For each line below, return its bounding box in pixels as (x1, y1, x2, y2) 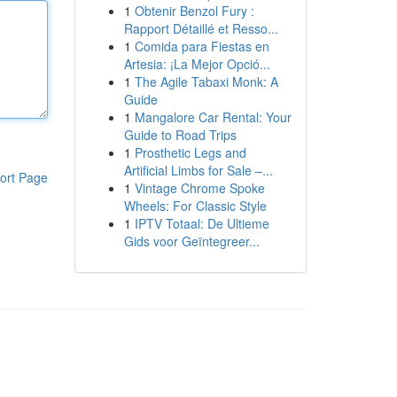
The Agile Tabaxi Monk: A (134, 73, 278, 90)
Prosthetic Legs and (134, 144, 246, 161)
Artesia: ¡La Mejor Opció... (123, 55, 270, 73)
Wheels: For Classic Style (123, 197, 267, 214)
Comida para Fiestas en (134, 37, 269, 55)
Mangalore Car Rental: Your (134, 108, 292, 126)
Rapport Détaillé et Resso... (123, 19, 278, 37)
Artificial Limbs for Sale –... (123, 161, 273, 179)
